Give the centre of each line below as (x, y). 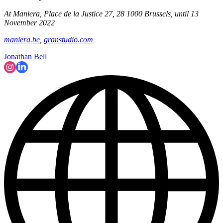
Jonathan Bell (25, 57)
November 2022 (30, 23)
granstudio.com (68, 40)
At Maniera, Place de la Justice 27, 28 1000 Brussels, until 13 (101, 14)
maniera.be (22, 40)
